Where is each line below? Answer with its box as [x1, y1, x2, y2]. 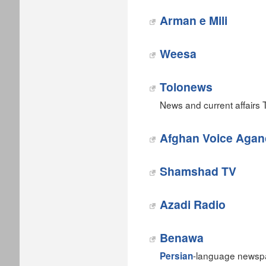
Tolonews [160, 78, 213, 95]
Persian [160, 249, 193, 262]
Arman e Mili [160, 12, 227, 28]
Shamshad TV [160, 163, 236, 179]
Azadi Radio [160, 196, 226, 213]
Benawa [160, 229, 204, 246]
